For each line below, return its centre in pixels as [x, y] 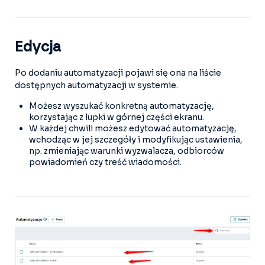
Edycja [40, 48]
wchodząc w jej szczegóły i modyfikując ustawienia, [136, 140]
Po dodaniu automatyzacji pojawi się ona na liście [118, 73]
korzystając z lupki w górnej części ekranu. [117, 117]
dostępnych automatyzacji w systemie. [96, 85]
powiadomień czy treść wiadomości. [105, 162]
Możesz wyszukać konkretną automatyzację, [122, 106]
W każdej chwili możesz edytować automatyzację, [133, 129]
